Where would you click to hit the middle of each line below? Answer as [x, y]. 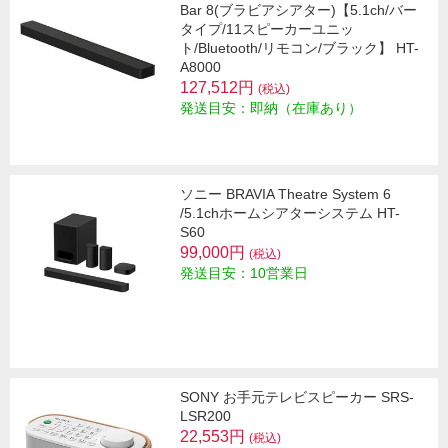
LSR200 [205, 416]
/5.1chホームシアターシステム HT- [290, 213]
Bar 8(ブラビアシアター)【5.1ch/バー [298, 10]
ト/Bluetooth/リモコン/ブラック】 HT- [299, 48]
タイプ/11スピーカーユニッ [267, 29]
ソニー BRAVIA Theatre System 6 [285, 194]
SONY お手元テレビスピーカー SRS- [297, 397]
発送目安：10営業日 [244, 273]
